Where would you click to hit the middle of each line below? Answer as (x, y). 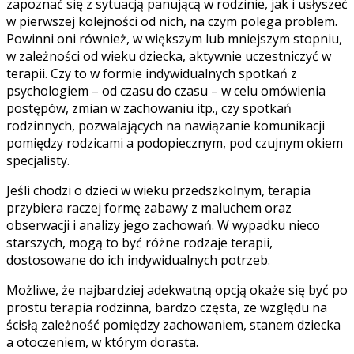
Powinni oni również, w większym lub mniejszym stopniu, (174, 38)
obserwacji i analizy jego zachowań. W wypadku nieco (163, 225)
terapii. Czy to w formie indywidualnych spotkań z (152, 73)
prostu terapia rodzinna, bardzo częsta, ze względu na (167, 307)
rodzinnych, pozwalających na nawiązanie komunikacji (166, 125)
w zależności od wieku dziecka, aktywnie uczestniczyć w (169, 56)
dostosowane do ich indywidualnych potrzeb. (140, 260)
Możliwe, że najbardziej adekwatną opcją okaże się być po (177, 290)
